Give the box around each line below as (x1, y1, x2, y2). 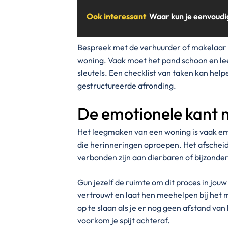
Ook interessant (87, 11, 146, 22)
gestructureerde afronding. (77, 80, 176, 91)
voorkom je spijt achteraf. (77, 215, 170, 225)
